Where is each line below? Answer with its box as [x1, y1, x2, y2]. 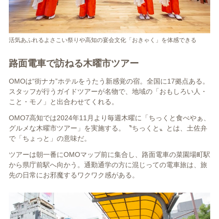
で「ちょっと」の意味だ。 [8, 134, 91, 143]
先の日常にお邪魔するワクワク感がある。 [8, 171, 139, 179]
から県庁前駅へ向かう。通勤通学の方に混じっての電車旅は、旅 [8, 161, 207, 169]
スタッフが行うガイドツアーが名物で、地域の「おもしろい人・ [8, 88, 207, 96]
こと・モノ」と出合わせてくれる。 [8, 98, 118, 106]
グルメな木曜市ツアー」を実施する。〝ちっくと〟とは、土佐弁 [8, 124, 207, 132]
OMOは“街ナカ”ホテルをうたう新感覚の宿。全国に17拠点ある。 [8, 77, 209, 86]
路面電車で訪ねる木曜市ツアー [8, 58, 139, 69]
